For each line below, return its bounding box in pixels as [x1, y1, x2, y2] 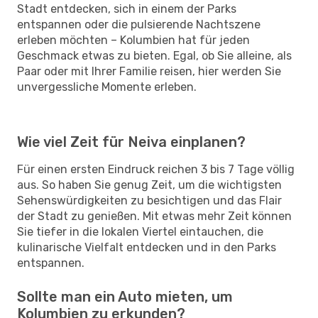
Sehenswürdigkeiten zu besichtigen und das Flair [17, 193, 282, 207]
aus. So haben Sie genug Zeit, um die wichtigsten [17, 177, 282, 192]
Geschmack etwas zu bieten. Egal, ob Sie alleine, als [17, 48, 292, 62]
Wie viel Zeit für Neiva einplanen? [17, 133, 246, 150]
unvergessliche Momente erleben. [17, 79, 197, 94]
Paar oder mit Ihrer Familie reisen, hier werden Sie [17, 64, 281, 78]
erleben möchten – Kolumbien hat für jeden [17, 33, 250, 47]
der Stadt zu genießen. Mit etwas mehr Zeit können [17, 209, 292, 223]
